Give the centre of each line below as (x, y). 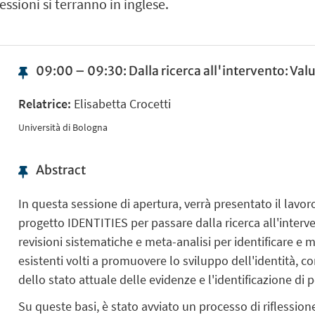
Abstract (60, 171)
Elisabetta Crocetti (121, 104)
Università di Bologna (63, 127)
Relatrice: (44, 104)
